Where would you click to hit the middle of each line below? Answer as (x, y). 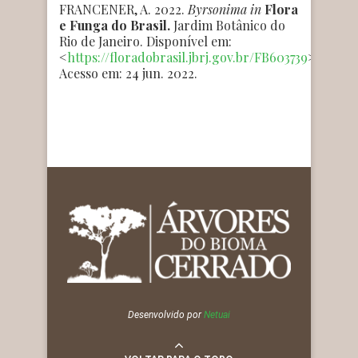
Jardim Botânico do (228, 25)
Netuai (217, 315)
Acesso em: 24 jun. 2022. (128, 73)
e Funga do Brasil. (115, 25)
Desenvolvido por (166, 315)
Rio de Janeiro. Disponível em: (145, 41)
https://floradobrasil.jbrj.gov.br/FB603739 (187, 57)
